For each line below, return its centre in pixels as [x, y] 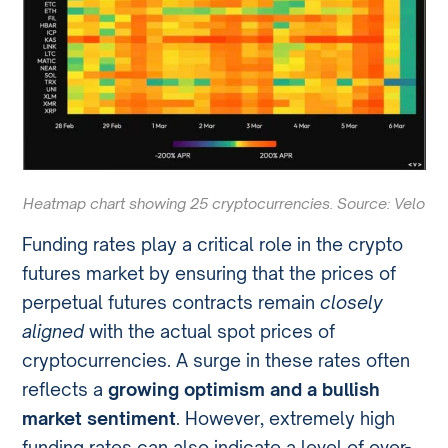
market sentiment [99, 417]
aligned [53, 330]
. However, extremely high [286, 417]
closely [352, 301]
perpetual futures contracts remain [171, 301]
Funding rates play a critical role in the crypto [213, 243]
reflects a [65, 388]
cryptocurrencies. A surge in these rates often [216, 359]
